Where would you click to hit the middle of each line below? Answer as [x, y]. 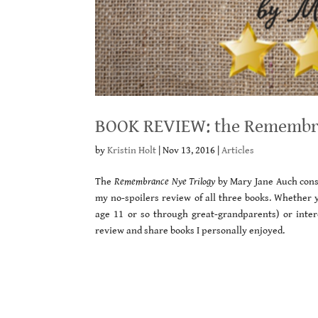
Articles [238, 151]
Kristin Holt [132, 151]
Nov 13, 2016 [189, 151]
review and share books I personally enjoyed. [190, 231]
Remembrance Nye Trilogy [165, 182]
